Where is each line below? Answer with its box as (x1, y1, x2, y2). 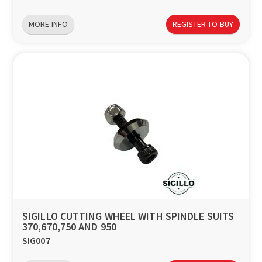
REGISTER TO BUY (172, 19, 233, 29)
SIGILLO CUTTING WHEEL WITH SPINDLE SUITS (22, 209, 235, 223)
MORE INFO (29, 19, 68, 29)
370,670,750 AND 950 (22, 220, 116, 234)
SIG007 (22, 235, 50, 247)
